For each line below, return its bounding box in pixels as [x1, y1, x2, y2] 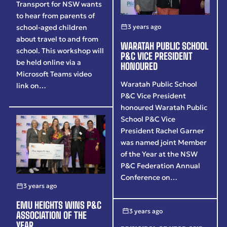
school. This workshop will [16, 46, 104, 56]
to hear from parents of [16, 11, 95, 21]
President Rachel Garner [121, 126, 205, 136]
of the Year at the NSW [121, 149, 198, 159]
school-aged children [16, 23, 88, 32]
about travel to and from [16, 34, 99, 44]
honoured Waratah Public [121, 103, 208, 112]
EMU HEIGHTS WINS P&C [16, 200, 102, 211]
